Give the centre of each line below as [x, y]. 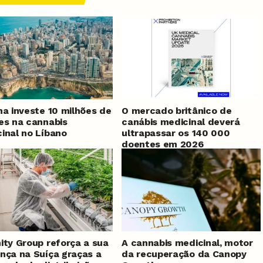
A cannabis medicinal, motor [187, 243]
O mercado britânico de [177, 111]
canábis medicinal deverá [181, 122]
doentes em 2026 [163, 144]
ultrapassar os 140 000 [176, 133]
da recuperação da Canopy [184, 254]
